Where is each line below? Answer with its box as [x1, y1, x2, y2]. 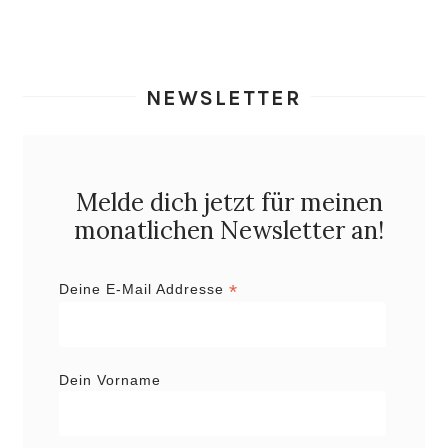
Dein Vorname [58, 372, 161, 389]
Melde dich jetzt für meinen [75, 186, 383, 218]
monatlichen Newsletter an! [74, 214, 385, 246]
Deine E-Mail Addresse [58, 280, 229, 297]
